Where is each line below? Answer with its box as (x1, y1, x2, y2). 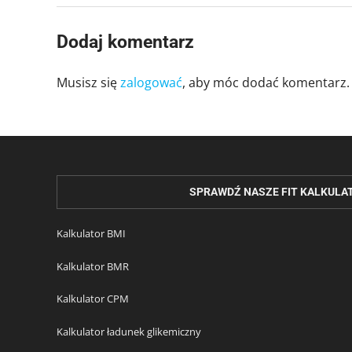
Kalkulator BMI (57, 226, 126, 241)
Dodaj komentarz (57, 31, 194, 53)
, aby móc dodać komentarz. (182, 74, 350, 92)
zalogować (120, 74, 182, 92)
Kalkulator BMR (57, 258, 129, 273)
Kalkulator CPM (57, 291, 129, 306)
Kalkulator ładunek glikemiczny (57, 324, 201, 339)
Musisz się (57, 74, 120, 92)
